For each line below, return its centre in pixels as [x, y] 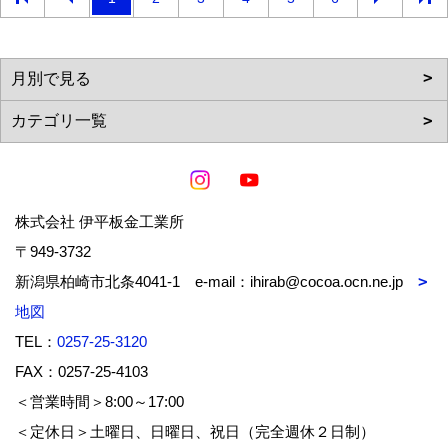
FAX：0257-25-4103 [81, 371]
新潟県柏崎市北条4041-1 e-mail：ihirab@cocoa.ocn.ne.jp [216, 281]
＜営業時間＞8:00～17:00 [107, 401]
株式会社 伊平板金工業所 [99, 221]
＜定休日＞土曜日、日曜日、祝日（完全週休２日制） [195, 431]
